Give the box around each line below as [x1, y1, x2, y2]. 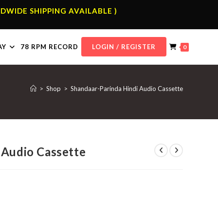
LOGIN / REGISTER [92, 43, 156, 51]
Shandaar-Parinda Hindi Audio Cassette [71, 85, 183, 92]
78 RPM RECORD [20, 43, 78, 51]
